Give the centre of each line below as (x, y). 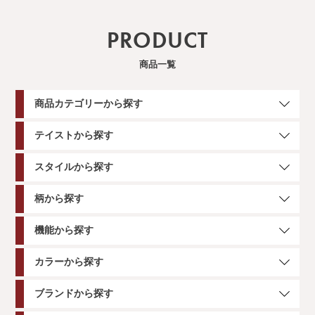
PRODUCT (157, 40)
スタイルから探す (74, 167)
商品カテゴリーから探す (89, 104)
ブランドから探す (74, 294)
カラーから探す (69, 262)
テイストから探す (74, 135)
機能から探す (64, 230)
